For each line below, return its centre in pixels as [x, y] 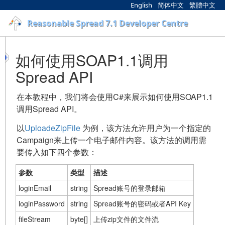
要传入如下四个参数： [57, 152]
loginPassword [42, 203]
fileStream [35, 219]
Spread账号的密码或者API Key [142, 203]
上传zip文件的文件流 [126, 219]
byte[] [79, 219]
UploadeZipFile [52, 128]
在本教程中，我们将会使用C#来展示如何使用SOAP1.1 [115, 96]
